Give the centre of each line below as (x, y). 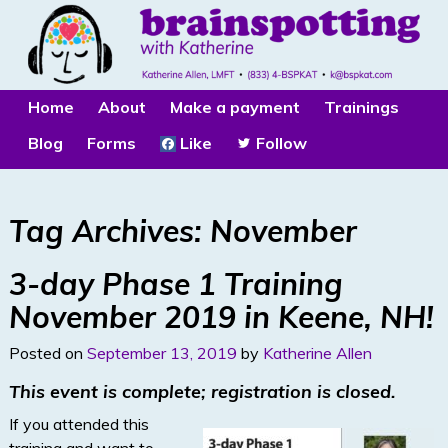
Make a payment (235, 107)
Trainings (361, 107)
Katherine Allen (317, 353)
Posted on (47, 353)
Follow (279, 142)
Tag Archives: (109, 230)
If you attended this (78, 424)
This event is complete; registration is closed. (202, 392)
